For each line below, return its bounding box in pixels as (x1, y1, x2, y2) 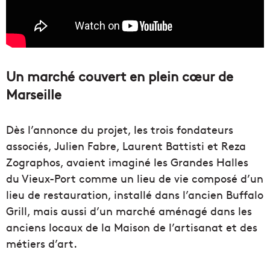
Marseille (6, 85, 61, 104)
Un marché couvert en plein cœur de (6, 67, 233, 86)
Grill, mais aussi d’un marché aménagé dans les (6, 203, 252, 219)
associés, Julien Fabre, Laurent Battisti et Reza (6, 138, 246, 154)
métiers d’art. (6, 236, 77, 251)
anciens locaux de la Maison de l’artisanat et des (6, 219, 257, 235)
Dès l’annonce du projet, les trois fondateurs (6, 122, 233, 137)
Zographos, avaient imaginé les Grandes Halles (6, 154, 248, 170)
